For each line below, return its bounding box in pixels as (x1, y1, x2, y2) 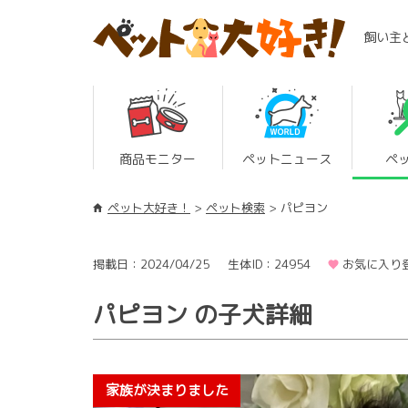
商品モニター (119, 150, 197, 168)
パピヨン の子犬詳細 (93, 297, 312, 331)
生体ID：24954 (227, 256, 311, 272)
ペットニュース (242, 150, 332, 168)
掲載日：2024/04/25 (93, 256, 209, 272)
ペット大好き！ (107, 199, 190, 216)
